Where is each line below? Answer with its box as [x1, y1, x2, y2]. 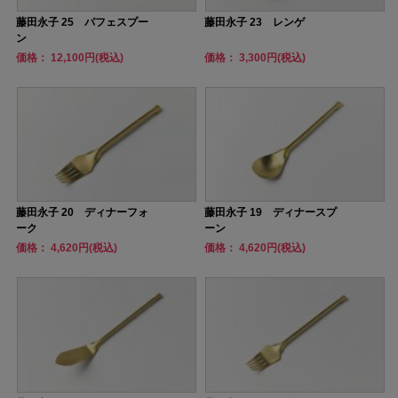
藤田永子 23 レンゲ [204, 15, 305, 28]
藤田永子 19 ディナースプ [204, 206, 337, 219]
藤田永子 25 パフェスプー [16, 15, 148, 28]
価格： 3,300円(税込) [204, 51, 306, 64]
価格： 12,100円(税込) [16, 51, 123, 64]
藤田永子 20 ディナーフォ [16, 206, 148, 219]
